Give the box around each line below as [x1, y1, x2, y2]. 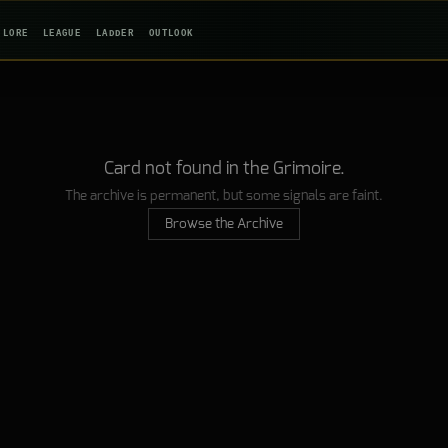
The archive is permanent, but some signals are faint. [65, 189, 383, 203]
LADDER [95, 29, 135, 39]
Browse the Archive [165, 217, 283, 231]
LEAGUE [43, 29, 82, 39]
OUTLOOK [148, 29, 194, 39]
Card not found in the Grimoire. [103, 160, 345, 178]
